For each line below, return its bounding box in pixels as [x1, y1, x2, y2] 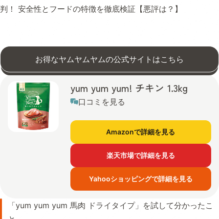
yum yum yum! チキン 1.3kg [70, 81, 188, 95]
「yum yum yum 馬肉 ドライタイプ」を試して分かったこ [8, 200, 213, 211]
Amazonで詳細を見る [106, 128, 175, 136]
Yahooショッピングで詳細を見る [88, 175, 193, 183]
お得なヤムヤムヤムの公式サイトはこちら [35, 54, 184, 65]
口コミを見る [78, 97, 125, 107]
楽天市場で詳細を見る [106, 151, 175, 160]
